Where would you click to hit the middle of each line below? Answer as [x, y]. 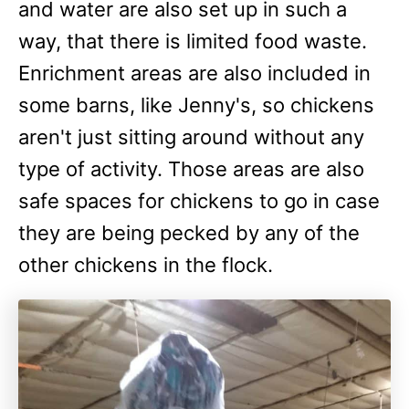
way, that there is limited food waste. [193, 41]
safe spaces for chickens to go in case [199, 201]
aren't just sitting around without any [191, 137]
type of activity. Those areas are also [191, 169]
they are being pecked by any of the [189, 233]
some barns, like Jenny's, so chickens [196, 105]
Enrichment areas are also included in [194, 73]
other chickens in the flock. [146, 265]
